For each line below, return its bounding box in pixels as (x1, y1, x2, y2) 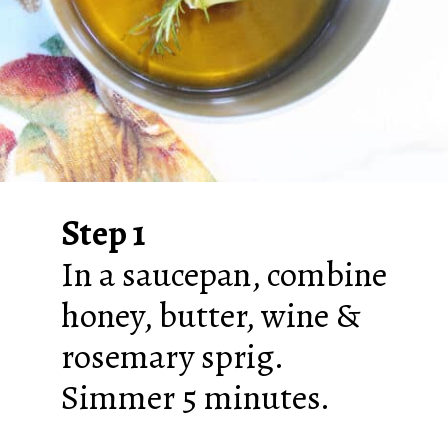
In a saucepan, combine (60, 251, 387, 299)
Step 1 (60, 210, 145, 258)
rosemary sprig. (60, 333, 283, 381)
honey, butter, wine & (60, 292, 361, 340)
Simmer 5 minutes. (60, 374, 330, 422)
